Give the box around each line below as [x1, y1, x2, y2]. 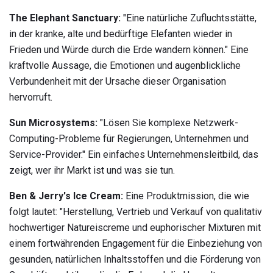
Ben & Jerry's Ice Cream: [9, 190, 123, 202]
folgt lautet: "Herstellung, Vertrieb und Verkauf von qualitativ [9, 206, 262, 218]
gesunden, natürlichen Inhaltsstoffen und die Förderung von [9, 253, 261, 266]
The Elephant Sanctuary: [9, 12, 121, 24]
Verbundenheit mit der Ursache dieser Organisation [9, 76, 226, 88]
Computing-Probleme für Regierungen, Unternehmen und [9, 133, 249, 145]
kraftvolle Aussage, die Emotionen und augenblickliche [9, 60, 241, 72]
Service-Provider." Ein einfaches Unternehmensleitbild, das [9, 149, 258, 161]
